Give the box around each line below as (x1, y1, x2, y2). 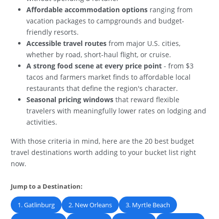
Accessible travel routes (26, 38, 107, 48)
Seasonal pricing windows (26, 94, 114, 104)
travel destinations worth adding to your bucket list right (11, 147, 197, 157)
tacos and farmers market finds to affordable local (26, 72, 191, 82)
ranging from (148, 4, 193, 14)
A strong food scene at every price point (26, 61, 162, 70)
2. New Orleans (68, 200, 112, 209)
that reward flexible (113, 94, 180, 104)
